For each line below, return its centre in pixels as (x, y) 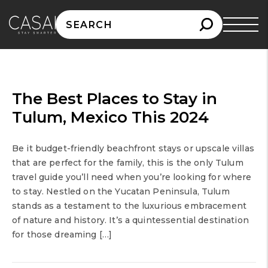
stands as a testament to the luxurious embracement (130, 206)
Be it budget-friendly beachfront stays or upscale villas (133, 148)
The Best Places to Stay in (115, 99)
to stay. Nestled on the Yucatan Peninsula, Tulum (121, 191)
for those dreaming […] (62, 234)
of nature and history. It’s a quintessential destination (130, 220)
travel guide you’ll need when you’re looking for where (132, 177)
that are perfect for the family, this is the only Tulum (128, 163)
